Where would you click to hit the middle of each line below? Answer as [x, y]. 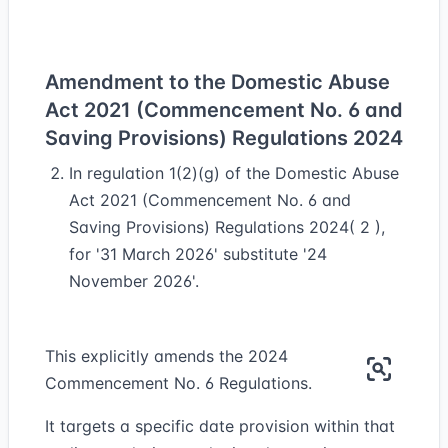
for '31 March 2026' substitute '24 [198, 254]
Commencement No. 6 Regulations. [178, 383]
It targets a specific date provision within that [220, 426]
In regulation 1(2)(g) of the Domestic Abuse [234, 173]
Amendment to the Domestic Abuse [217, 82]
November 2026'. [134, 281]
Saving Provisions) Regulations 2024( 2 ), [227, 227]
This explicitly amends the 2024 [166, 356]
